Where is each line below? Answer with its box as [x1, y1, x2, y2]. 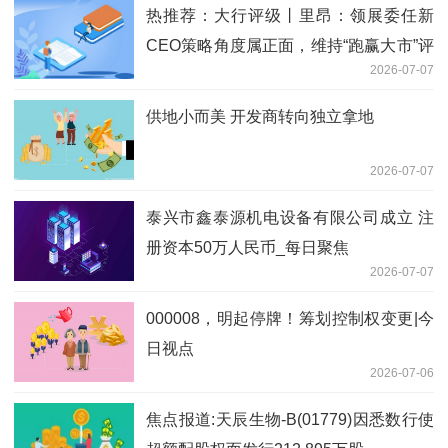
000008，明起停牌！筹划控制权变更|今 [146, 310, 434, 328]
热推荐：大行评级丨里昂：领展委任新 [146, 7, 434, 25]
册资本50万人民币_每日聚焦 [146, 239, 349, 257]
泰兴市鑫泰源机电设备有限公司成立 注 [146, 209, 434, 227]
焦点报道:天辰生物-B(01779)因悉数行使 [146, 411, 434, 429]
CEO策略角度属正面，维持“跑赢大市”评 [146, 37, 434, 55]
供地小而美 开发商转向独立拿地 [146, 108, 374, 126]
